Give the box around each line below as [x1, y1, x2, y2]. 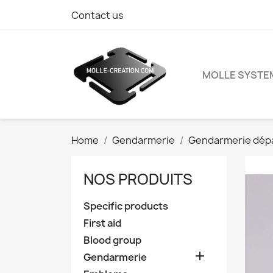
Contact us [71, 9, 124, 22]
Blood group [83, 233, 141, 247]
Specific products [83, 199, 168, 213]
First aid [83, 216, 121, 230]
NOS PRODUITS [83, 169, 193, 190]
